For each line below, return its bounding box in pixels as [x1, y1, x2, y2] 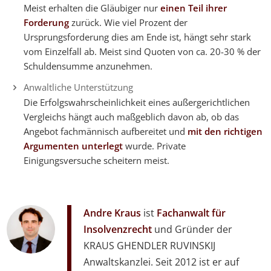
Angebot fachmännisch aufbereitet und [23, 125, 188, 137]
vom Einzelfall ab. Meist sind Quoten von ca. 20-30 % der [23, 45, 261, 57]
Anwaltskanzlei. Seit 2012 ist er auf [83, 255, 240, 269]
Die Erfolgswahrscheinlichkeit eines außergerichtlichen [23, 96, 250, 108]
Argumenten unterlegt [23, 139, 123, 152]
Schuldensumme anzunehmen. [23, 59, 152, 72]
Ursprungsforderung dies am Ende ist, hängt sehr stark [23, 30, 251, 43]
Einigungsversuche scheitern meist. [23, 154, 169, 166]
